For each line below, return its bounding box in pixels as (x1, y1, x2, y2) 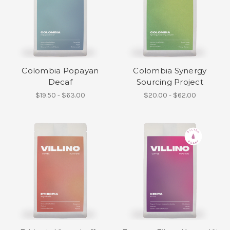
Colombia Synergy (133, 66, 207, 76)
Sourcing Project (136, 77, 203, 87)
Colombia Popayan (22, 66, 99, 76)
